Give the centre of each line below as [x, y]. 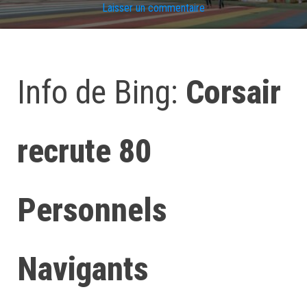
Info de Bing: [101, 92]
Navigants [83, 269]
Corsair [233, 92]
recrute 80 [84, 151]
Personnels [92, 210]
